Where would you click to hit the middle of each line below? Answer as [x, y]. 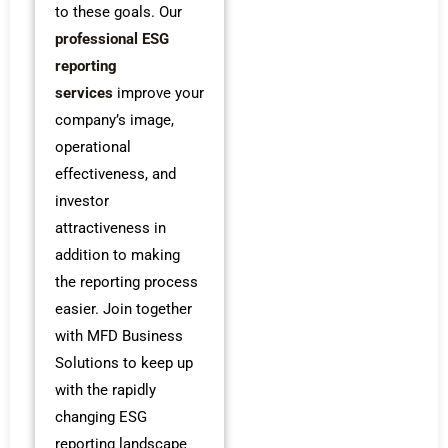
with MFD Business [119, 335]
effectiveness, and [115, 173]
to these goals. [105, 11]
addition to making [117, 254]
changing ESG [101, 416]
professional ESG [112, 38]
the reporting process [126, 281]
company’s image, [114, 119]
